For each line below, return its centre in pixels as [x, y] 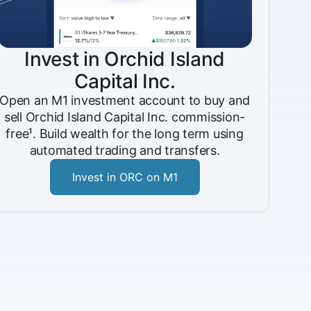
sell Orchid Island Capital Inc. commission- [125, 117]
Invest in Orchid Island [125, 59]
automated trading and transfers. [125, 150]
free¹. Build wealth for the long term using [125, 134]
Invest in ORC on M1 [125, 177]
